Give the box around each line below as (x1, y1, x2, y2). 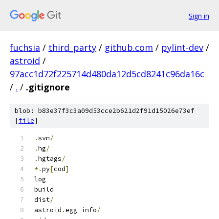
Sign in (189, 11, 209, 21)
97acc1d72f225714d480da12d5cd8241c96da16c (10, 68, 204, 80)
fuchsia (10, 42, 40, 53)
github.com (105, 42, 153, 53)
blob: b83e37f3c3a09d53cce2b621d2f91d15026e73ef (15, 107, 195, 115)
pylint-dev (161, 42, 203, 53)
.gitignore (26, 81, 70, 93)
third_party (48, 42, 96, 53)
